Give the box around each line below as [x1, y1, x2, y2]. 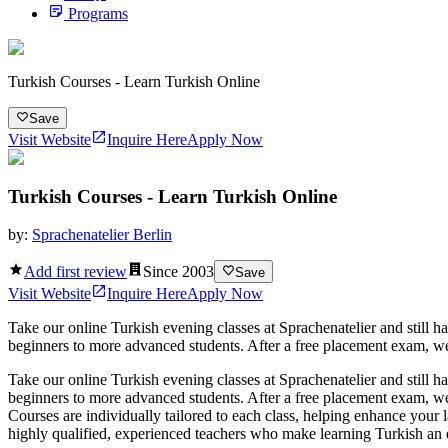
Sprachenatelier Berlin [32, 226, 172, 244]
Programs [68, 4, 128, 22]
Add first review [24, 262, 127, 280]
